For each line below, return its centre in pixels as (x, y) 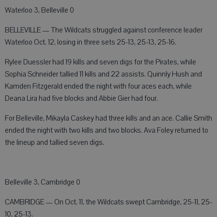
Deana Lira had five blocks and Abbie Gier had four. (81, 99)
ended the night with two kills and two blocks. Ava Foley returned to (107, 131)
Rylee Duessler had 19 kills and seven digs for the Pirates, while (101, 62)
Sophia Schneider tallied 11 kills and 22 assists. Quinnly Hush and (103, 74)
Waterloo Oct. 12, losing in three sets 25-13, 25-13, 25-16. (91, 42)
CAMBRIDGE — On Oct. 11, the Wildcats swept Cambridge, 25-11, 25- (108, 202)
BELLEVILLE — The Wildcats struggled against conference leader (104, 30)
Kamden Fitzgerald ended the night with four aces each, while (98, 86)
